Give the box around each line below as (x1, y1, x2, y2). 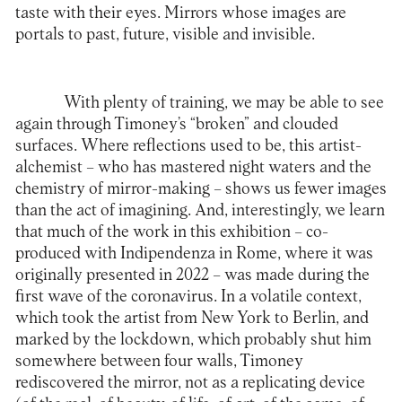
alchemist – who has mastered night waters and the (14, 158, 371, 176)
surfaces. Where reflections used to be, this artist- (14, 136, 362, 154)
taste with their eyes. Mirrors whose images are (14, 4, 346, 22)
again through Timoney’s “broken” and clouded (14, 115, 338, 133)
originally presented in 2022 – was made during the (14, 266, 370, 284)
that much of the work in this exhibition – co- (14, 223, 328, 240)
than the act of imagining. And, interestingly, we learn (14, 201, 385, 219)
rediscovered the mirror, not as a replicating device (14, 373, 365, 391)
